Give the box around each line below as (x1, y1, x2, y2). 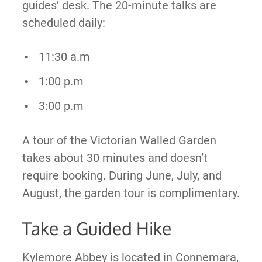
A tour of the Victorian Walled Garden (22, 133, 216, 148)
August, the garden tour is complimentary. (22, 186, 240, 201)
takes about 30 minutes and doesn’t (22, 151, 208, 166)
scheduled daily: (22, 16, 105, 30)
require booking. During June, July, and (22, 168, 222, 183)
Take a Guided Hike (22, 217, 171, 240)
